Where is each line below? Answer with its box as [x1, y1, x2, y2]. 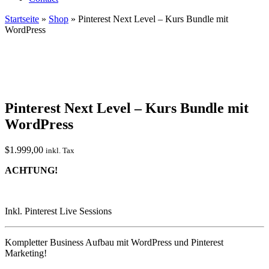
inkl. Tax [46, 145, 74, 155]
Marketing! [5, 247, 47, 258]
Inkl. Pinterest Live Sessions [5, 205, 112, 216]
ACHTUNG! [5, 165, 58, 175]
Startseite [5, 14, 39, 24]
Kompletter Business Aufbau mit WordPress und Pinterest [5, 237, 223, 247]
